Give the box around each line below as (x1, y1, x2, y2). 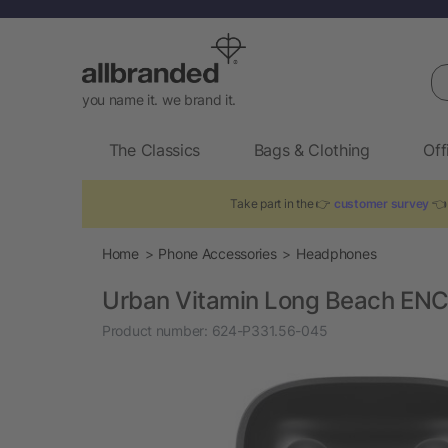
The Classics (108, 139, 200, 160)
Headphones (296, 244, 377, 262)
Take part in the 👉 (229, 195, 334, 211)
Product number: (102, 321, 208, 339)
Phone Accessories (158, 244, 277, 262)
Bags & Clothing (253, 139, 370, 160)
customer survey (333, 195, 429, 211)
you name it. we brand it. (82, 90, 236, 108)
